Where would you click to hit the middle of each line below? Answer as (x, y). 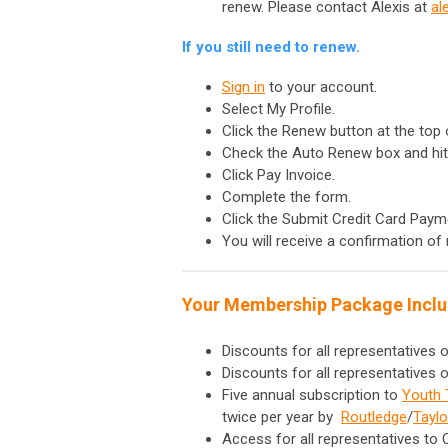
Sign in (243, 86)
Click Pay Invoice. (278, 174)
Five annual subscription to (312, 394)
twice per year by (277, 416)
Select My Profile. (278, 108)
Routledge (374, 416)
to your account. (323, 86)
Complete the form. (286, 196)
